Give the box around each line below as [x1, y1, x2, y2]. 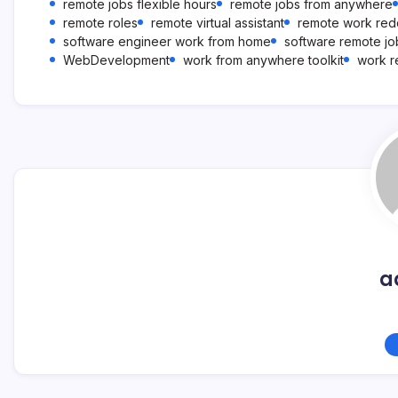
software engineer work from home [63, 34, 271, 49]
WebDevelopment [63, 52, 170, 68]
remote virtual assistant [151, 15, 284, 30]
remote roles [63, 15, 138, 30]
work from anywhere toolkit [183, 52, 344, 68]
